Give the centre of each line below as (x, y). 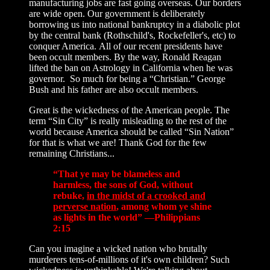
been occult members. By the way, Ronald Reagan (125, 57)
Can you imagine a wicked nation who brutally (118, 248)
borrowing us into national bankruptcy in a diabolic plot (134, 24)
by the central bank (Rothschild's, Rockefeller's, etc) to (132, 35)
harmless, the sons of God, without (123, 184)
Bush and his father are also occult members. (114, 89)
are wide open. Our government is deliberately (117, 13)
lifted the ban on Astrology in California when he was (131, 67)
